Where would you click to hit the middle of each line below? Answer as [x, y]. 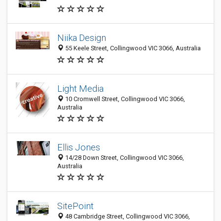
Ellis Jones [79, 147]
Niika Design [82, 38]
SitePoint [75, 206]
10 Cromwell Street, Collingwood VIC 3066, [124, 99]
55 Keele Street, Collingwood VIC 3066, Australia [132, 48]
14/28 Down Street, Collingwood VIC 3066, [124, 158]
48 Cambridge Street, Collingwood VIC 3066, [127, 216]
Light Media [80, 89]
